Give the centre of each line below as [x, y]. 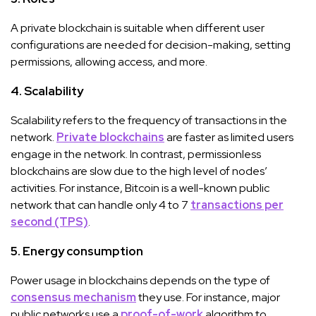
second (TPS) [49, 221]
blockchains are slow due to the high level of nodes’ [139, 171]
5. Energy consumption [77, 251]
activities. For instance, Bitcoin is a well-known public [140, 188]
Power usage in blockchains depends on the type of [140, 280]
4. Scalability [47, 91]
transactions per [237, 205]
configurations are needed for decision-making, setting [151, 44]
